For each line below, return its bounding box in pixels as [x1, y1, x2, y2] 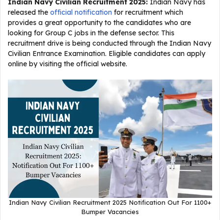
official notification [50, 8, 112, 17]
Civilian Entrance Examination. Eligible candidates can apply [8, 49, 205, 58]
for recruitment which [112, 8, 183, 17]
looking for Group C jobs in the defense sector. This [8, 28, 174, 37]
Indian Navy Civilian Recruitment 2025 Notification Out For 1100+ [9, 198, 211, 206]
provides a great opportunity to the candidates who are [8, 18, 191, 27]
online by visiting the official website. [8, 59, 127, 68]
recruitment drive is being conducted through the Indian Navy [8, 39, 211, 48]
